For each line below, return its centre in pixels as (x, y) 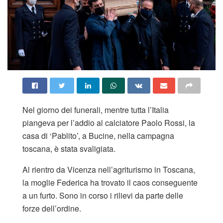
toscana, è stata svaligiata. (69, 148)
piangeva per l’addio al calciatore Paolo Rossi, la (109, 122)
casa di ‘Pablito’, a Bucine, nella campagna (98, 135)
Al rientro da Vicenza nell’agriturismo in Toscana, (109, 169)
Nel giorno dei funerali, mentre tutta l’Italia (96, 110)
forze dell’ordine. (52, 208)
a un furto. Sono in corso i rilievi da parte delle (103, 195)
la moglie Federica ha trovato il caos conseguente (110, 182)
